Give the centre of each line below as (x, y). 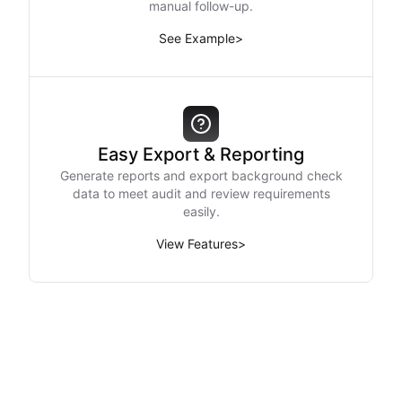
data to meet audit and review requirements (201, 193)
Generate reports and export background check (201, 175)
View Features (197, 244)
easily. (201, 211)
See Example (197, 38)
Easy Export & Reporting (201, 154)
